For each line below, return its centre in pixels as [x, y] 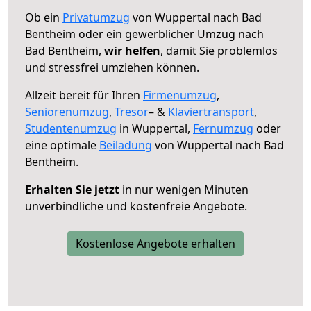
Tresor [132, 111]
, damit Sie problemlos [219, 50]
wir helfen [132, 50]
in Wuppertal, [155, 128]
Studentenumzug [71, 128]
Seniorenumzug [67, 111]
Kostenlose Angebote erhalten [155, 243]
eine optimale [62, 145]
